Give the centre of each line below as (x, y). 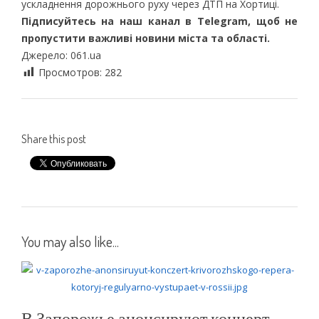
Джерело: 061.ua (61, 55)
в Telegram (217, 21)
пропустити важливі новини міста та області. (145, 38)
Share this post (53, 138)
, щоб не (273, 21)
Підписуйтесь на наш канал (103, 21)
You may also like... (70, 241)
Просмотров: (71, 72)
